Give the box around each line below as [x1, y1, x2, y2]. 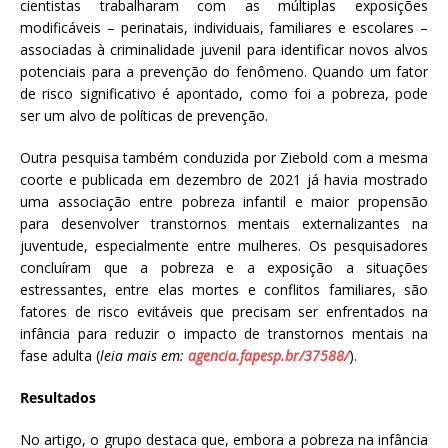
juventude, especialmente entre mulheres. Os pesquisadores [20, 236, 428, 256]
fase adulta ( [20, 346, 100, 366]
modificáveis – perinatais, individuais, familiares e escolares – [20, 18, 428, 38]
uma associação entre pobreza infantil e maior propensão [20, 192, 428, 212]
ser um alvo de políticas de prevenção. [20, 106, 268, 126]
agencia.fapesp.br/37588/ [188, 346, 349, 366]
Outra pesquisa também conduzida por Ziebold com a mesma [20, 148, 428, 168]
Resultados [20, 388, 96, 408]
